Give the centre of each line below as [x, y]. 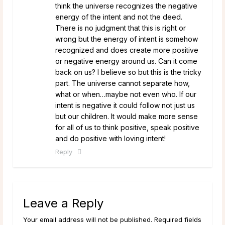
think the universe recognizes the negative [126, 6]
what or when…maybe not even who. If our [126, 94]
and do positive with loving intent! [110, 138]
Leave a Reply [63, 203]
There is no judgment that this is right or [121, 28]
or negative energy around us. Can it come [126, 61]
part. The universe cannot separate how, [123, 83]
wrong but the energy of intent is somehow [127, 39]
